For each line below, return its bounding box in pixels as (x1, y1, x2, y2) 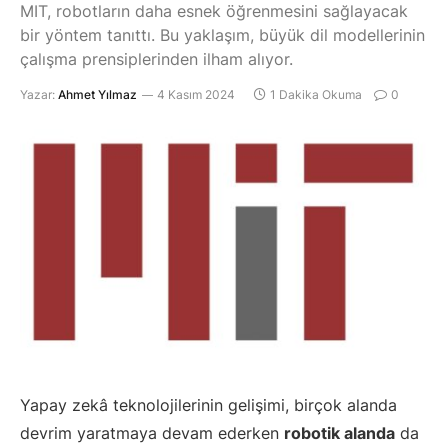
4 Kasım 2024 (157, 87, 235, 103)
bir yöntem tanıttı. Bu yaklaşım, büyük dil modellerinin (20, 25, 425, 46)
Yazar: (20, 87, 55, 103)
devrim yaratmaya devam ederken (20, 422, 284, 443)
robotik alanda (284, 422, 395, 443)
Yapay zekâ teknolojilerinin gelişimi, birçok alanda (20, 394, 397, 415)
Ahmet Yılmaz (58, 87, 137, 103)
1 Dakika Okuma (270, 87, 362, 103)
